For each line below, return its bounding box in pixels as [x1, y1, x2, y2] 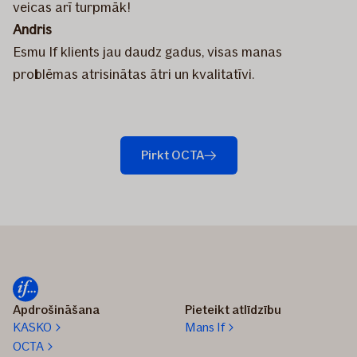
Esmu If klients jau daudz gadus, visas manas [13, 42, 282, 61]
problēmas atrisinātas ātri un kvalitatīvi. [13, 65, 254, 83]
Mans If [185, 320, 225, 335]
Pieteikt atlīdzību [185, 302, 281, 317]
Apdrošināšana [13, 302, 100, 317]
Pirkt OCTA [140, 147, 204, 163]
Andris [13, 20, 52, 38]
